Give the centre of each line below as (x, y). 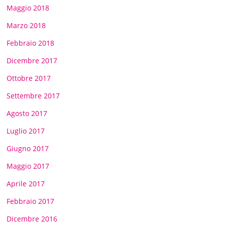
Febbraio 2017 (31, 201)
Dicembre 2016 (32, 218)
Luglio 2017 (26, 131)
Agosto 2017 (27, 113)
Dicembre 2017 (32, 60)
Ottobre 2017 (29, 78)
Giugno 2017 (28, 148)
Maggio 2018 (28, 8)
